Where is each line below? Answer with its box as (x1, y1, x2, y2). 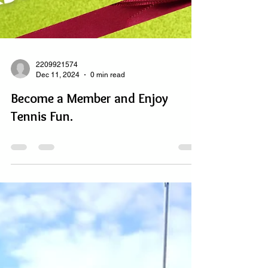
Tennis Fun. (11, 132, 73, 148)
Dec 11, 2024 (36, 94, 80, 103)
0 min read (90, 94, 125, 103)
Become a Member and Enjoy (11, 114, 168, 130)
